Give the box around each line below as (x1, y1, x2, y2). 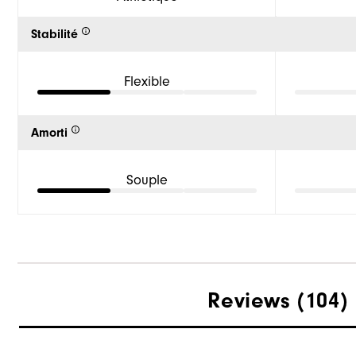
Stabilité (31, 27, 78, 42)
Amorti (31, 126, 68, 141)
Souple (126, 171, 168, 188)
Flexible (124, 72, 170, 90)
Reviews (207, 288, 291, 314)
